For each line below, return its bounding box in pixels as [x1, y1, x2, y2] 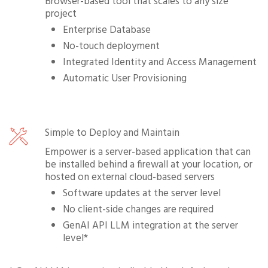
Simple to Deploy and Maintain [45, 124, 179, 141]
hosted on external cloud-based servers [45, 169, 215, 185]
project [45, 5, 77, 22]
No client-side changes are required [63, 201, 214, 218]
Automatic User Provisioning [63, 70, 187, 87]
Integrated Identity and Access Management [63, 54, 257, 71]
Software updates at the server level [63, 185, 221, 202]
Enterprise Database [63, 22, 151, 38]
